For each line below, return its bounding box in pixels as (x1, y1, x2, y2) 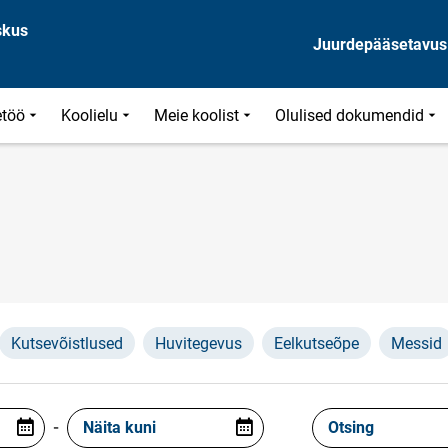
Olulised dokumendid (275, 106, 425, 125)
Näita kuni (82, 418, 156, 437)
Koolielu (61, 106, 119, 125)
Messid (391, 334, 442, 353)
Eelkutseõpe (274, 334, 359, 353)
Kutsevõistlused (11, 334, 123, 353)
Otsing (327, 418, 374, 437)
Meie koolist (154, 106, 240, 125)
